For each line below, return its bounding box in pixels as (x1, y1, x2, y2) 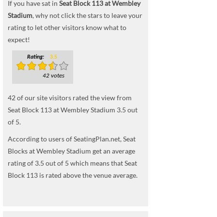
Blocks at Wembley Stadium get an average (8, 147, 135, 155)
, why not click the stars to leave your (32, 11, 142, 19)
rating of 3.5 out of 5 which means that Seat (8, 159, 137, 167)
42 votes (43, 73, 64, 79)
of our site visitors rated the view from (15, 93, 132, 102)
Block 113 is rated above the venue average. (8, 171, 138, 179)
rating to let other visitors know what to (8, 23, 126, 31)
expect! (8, 35, 30, 44)
